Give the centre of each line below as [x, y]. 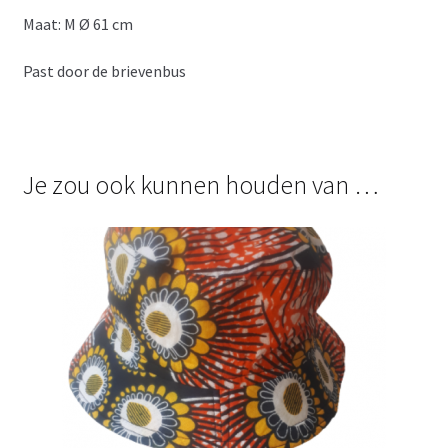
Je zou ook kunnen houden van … [200, 185]
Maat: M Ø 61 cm [77, 23]
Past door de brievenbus [104, 71]
